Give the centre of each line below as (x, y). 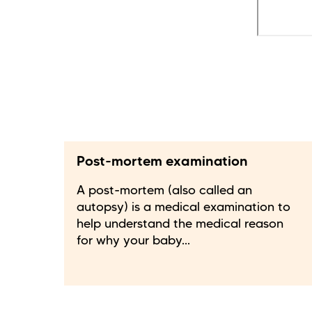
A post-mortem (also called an (164, 191)
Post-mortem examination (162, 162)
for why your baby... (133, 241)
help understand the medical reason (180, 225)
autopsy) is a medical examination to (184, 208)
